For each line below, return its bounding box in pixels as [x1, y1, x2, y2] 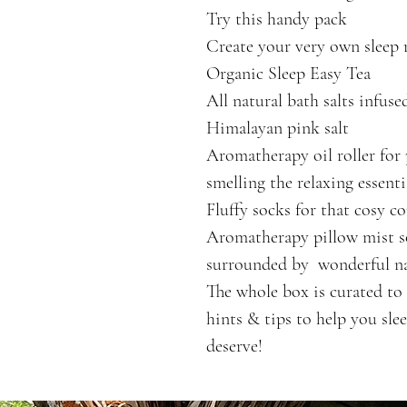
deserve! [206, 334, 263, 357]
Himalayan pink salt [206, 116, 349, 139]
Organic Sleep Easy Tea [206, 62, 371, 84]
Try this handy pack [206, 7, 347, 30]
